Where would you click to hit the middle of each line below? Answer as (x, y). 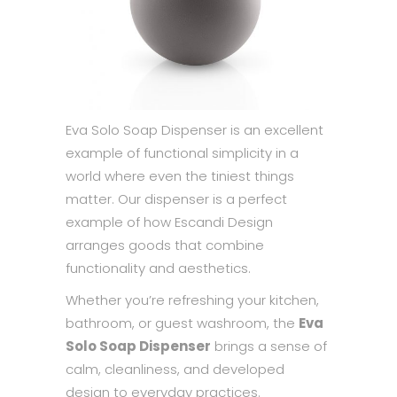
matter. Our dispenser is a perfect (176, 199)
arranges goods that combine (165, 245)
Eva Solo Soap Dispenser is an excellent (195, 130)
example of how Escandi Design (169, 222)
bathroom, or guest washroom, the (182, 323)
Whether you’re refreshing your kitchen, (192, 300)
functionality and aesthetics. (158, 268)
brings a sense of (269, 346)
